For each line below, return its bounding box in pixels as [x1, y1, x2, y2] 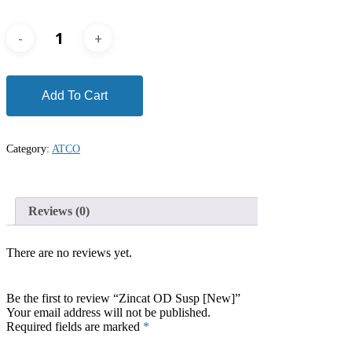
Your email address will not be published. [6, 305, 211, 319]
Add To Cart [42, 89, 108, 102]
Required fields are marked [6, 319, 143, 333]
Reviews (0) [28, 204, 90, 218]
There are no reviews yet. [6, 245, 132, 259]
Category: [6, 143, 52, 155]
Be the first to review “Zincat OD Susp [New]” [6, 291, 240, 305]
